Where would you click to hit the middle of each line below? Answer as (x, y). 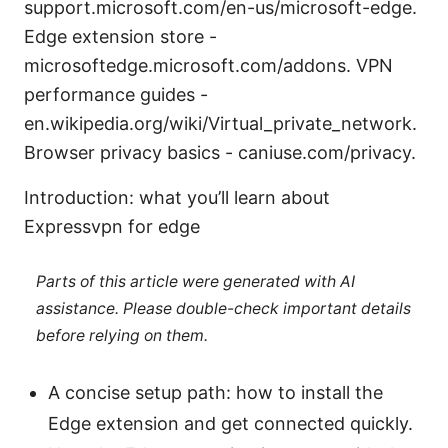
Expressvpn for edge (112, 226)
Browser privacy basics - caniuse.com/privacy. (220, 152)
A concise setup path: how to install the (215, 393)
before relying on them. (121, 336)
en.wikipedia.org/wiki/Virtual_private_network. (220, 123)
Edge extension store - (120, 36)
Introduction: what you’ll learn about (177, 197)
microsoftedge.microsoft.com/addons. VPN (208, 65)
